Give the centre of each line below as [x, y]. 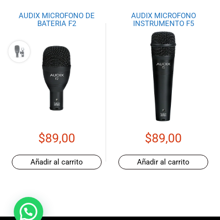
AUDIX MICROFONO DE [56, 16]
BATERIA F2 [56, 24]
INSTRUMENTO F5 [163, 24]
